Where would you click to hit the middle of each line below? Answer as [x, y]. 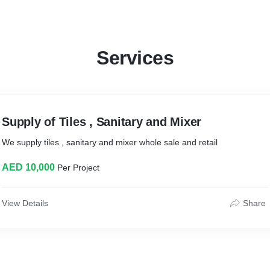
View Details [25, 203]
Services [135, 58]
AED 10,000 [28, 167]
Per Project [78, 168]
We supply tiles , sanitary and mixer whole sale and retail [110, 142]
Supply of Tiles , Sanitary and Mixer [102, 122]
